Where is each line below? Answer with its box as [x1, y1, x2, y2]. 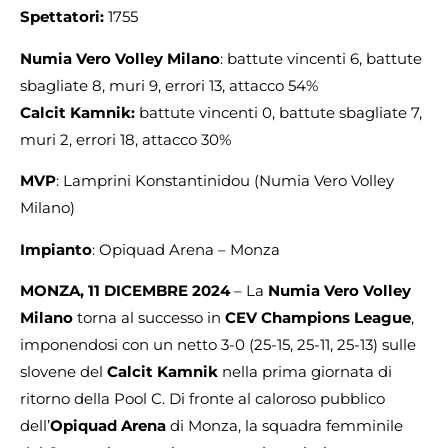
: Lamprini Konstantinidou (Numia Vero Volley [56, 171, 394, 191]
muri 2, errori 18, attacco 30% [20, 129, 231, 149]
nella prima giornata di [218, 361, 392, 381]
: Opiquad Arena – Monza [92, 239, 280, 259]
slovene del [20, 361, 107, 381]
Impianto [20, 239, 92, 259]
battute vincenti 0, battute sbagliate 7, [135, 102, 422, 122]
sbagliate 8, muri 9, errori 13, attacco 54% [20, 75, 318, 95]
